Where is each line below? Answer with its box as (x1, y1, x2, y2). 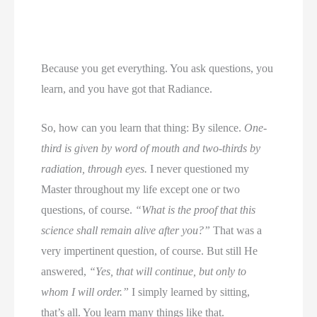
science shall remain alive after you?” (41, 224, 211, 236)
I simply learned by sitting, (129, 285, 250, 298)
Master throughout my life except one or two (41, 183, 241, 195)
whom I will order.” (41, 285, 129, 298)
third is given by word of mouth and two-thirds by (41, 142, 261, 154)
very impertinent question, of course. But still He (41, 244, 258, 257)
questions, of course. (41, 203, 136, 216)
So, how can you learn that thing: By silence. (41, 121, 245, 134)
